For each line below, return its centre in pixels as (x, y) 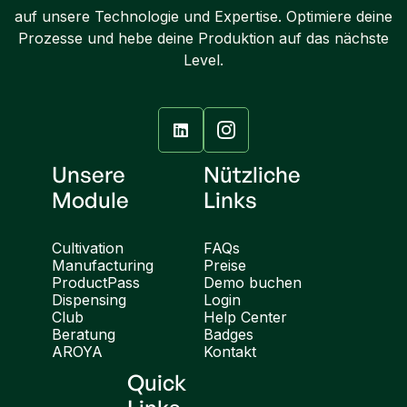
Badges (228, 334)
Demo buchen (253, 283)
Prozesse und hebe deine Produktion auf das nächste (203, 38)
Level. (203, 60)
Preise (225, 265)
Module (90, 200)
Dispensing (89, 300)
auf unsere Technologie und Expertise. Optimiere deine (203, 16)
